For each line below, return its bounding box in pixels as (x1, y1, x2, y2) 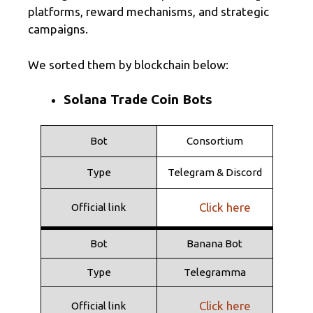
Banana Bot (187, 237, 242, 249)
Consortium (186, 134, 243, 147)
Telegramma (183, 265, 246, 278)
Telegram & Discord (167, 166, 262, 178)
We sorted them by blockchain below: (28, 57, 228, 71)
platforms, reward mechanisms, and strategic (28, 5, 269, 18)
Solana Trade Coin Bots (64, 92, 212, 107)
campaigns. (28, 22, 88, 36)
